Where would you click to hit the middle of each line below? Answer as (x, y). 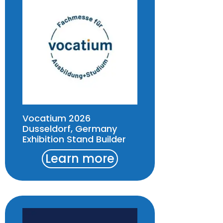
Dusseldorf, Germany (70, 128)
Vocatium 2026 (56, 118)
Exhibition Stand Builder (74, 139)
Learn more (80, 158)
